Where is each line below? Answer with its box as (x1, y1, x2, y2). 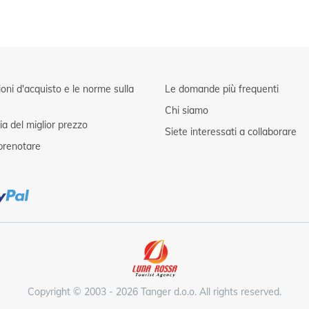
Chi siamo (165, 103, 208, 117)
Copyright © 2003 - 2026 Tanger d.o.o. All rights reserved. (28, 285, 281, 299)
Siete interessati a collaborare (165, 125, 297, 139)
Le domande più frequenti (165, 82, 279, 96)
